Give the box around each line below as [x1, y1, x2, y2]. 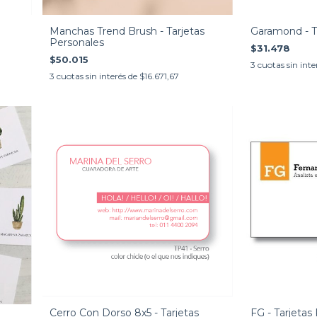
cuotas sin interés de [56, 70, 139, 81]
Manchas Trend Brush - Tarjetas [49, 24, 204, 38]
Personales [49, 35, 104, 49]
